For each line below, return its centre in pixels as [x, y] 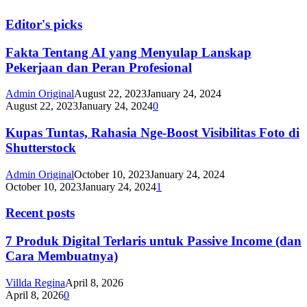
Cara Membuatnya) [62, 256]
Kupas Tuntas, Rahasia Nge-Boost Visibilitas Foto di [152, 132]
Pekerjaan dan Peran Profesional [99, 67]
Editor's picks [44, 24]
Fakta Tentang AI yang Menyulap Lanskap [128, 52]
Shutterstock [41, 147]
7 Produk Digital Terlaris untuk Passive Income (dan [153, 241]
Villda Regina [35, 282]
